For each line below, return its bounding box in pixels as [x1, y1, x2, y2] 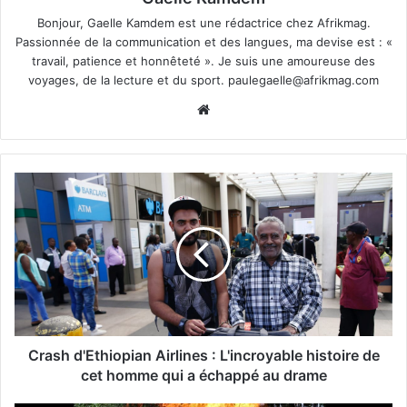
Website [213, 99, 265, 117]
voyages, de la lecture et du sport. [28, 72, 228, 87]
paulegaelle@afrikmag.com [228, 72, 379, 87]
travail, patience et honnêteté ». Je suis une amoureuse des [32, 53, 375, 68]
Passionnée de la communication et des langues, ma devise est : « [15, 34, 392, 49]
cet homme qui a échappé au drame [80, 365, 327, 384]
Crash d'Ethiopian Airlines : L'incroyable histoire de [27, 345, 380, 364]
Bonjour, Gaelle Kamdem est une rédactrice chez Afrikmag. [36, 15, 371, 30]
